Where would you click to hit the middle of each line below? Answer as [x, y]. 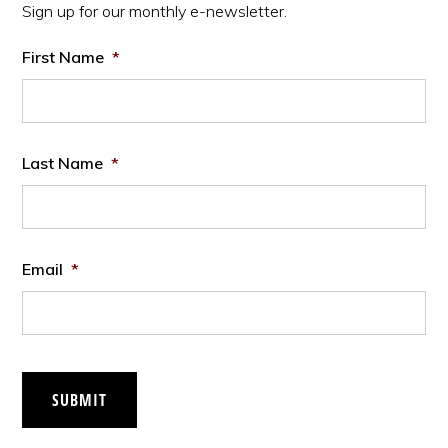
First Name [63, 57]
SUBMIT [80, 400]
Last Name [63, 163]
